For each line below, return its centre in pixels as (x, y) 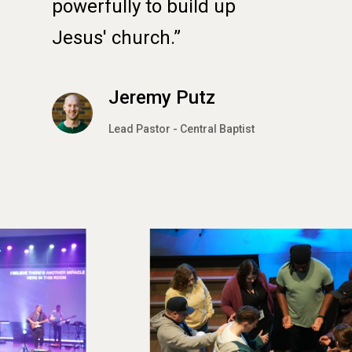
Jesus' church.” (116, 37)
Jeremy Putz (161, 97)
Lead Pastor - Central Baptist (181, 128)
